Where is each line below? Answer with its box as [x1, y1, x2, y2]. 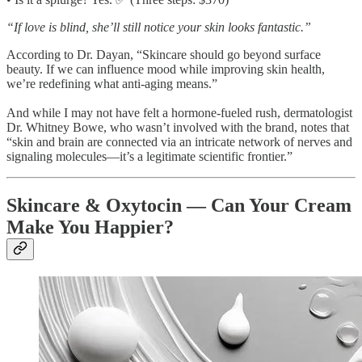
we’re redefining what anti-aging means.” [6, 76, 217, 90]
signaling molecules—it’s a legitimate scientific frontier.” [6, 149, 293, 163]
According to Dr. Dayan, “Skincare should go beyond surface [6, 47, 321, 61]
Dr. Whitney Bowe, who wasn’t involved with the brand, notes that [6, 120, 349, 134]
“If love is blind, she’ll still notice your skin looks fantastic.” [6, 19, 311, 34]
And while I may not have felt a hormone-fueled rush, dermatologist [6, 105, 352, 120]
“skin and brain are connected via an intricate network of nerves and [6, 134, 352, 149]
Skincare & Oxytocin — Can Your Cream [6, 194, 351, 216]
